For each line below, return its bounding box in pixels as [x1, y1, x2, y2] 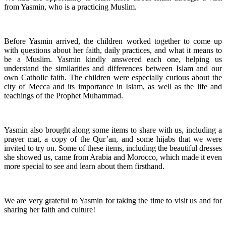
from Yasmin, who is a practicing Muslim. [4, 2, 137, 11]
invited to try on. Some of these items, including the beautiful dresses [4, 143, 222, 152]
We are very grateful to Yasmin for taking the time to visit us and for [4, 196, 222, 205]
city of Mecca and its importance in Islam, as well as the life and [4, 82, 222, 91]
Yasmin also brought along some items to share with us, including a [4, 125, 222, 134]
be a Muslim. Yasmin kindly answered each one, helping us [4, 54, 222, 64]
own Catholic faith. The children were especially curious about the [4, 73, 222, 82]
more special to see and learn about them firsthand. [4, 161, 166, 171]
